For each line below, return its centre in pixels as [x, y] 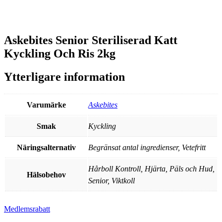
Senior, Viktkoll [111, 180]
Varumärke [46, 105]
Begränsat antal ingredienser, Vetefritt [147, 147]
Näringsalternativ [46, 147]
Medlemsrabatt [27, 209]
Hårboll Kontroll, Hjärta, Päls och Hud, [151, 168]
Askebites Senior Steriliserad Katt [91, 40]
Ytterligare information [64, 77]
